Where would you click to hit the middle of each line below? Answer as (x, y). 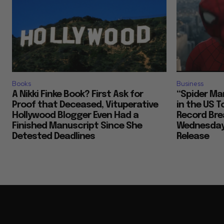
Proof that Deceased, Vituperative (85, 105)
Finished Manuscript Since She (77, 126)
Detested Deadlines (53, 137)
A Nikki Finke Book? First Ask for (77, 95)
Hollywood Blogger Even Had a (75, 116)
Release (193, 137)
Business (190, 84)
